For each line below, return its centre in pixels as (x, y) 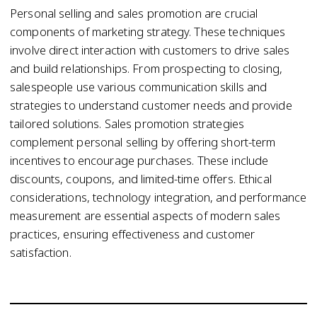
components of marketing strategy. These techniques (148, 31)
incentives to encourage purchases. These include (139, 160)
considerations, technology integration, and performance (158, 197)
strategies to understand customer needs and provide (151, 105)
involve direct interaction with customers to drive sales (150, 50)
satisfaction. (41, 252)
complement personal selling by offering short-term (143, 142)
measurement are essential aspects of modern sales (145, 215)
